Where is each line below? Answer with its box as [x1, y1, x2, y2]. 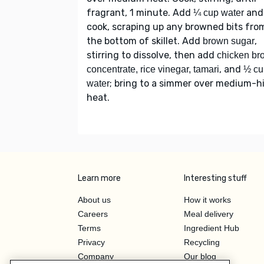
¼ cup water [193, 7, 244, 18]
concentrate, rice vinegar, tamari [87, 64, 219, 74]
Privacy [78, 237, 105, 247]
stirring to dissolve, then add [87, 49, 217, 61]
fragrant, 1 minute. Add [87, 6, 193, 18]
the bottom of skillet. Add [87, 35, 203, 47]
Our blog [184, 251, 216, 261]
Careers [78, 209, 108, 219]
